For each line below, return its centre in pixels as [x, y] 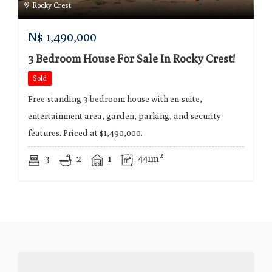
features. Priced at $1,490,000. [85, 133]
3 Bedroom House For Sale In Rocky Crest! [131, 59]
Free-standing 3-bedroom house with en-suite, [115, 99]
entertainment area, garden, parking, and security [124, 116]
